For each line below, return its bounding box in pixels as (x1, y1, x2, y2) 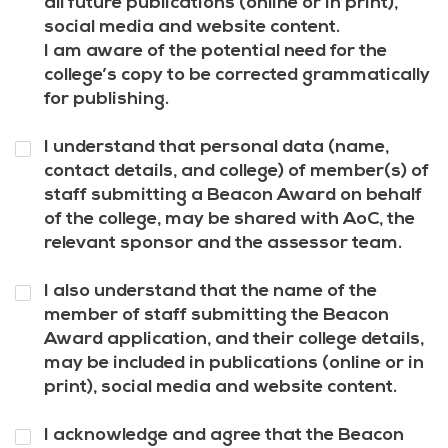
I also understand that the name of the (43, 281, 377, 301)
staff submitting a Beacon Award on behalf (43, 185, 422, 205)
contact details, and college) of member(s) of (43, 161, 429, 181)
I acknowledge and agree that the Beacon (43, 425, 404, 445)
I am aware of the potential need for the (43, 41, 387, 61)
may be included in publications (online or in (43, 353, 424, 373)
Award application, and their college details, (43, 329, 424, 349)
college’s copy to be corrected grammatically (43, 65, 430, 85)
